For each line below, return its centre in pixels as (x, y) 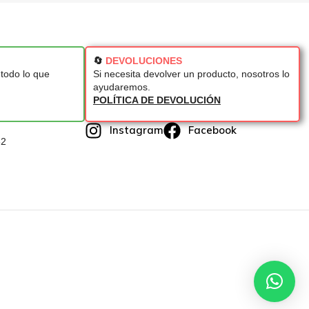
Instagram (137, 130)
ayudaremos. (121, 87)
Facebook (213, 130)
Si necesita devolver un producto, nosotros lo (191, 73)
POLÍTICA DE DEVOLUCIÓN (157, 100)
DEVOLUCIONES (143, 60)
